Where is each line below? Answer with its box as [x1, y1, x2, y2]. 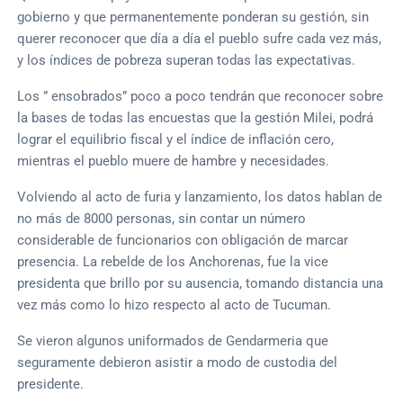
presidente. [17, 375, 85, 392]
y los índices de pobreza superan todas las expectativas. [17, 51, 356, 68]
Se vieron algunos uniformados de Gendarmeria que [17, 332, 329, 349]
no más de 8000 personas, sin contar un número [17, 210, 307, 227]
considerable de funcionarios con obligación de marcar [17, 231, 349, 248]
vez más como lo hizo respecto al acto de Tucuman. [17, 296, 332, 313]
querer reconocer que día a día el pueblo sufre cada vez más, [17, 30, 382, 47]
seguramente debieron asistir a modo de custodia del [17, 354, 338, 371]
